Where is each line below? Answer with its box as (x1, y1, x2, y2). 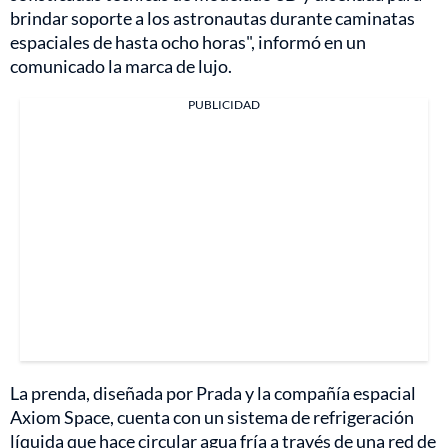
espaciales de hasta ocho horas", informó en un (10, 30, 366, 53)
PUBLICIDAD (188, 96, 260, 112)
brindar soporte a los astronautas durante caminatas (10, 6, 415, 29)
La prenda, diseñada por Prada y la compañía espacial (10, 381, 416, 404)
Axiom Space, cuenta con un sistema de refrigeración (10, 405, 414, 428)
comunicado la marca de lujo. (10, 54, 232, 77)
